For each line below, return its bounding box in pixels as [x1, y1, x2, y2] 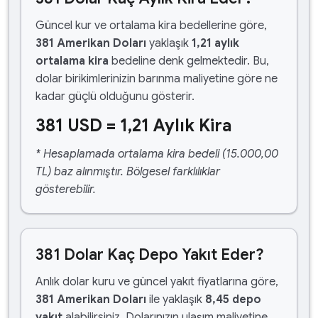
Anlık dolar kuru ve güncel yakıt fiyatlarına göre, [35, 275, 278, 289]
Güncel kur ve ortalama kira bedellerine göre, [35, 18, 267, 33]
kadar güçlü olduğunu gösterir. [35, 89, 194, 104]
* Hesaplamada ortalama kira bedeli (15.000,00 [35, 147, 278, 161]
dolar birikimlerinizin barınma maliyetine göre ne [35, 72, 278, 86]
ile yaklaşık [146, 292, 205, 307]
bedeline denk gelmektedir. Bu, [109, 54, 269, 68]
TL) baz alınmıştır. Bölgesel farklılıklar [35, 165, 220, 179]
